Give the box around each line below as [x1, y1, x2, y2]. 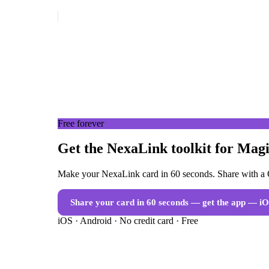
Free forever [58, 118, 104, 128]
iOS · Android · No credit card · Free [58, 216, 198, 226]
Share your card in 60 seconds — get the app [70, 198, 246, 208]
